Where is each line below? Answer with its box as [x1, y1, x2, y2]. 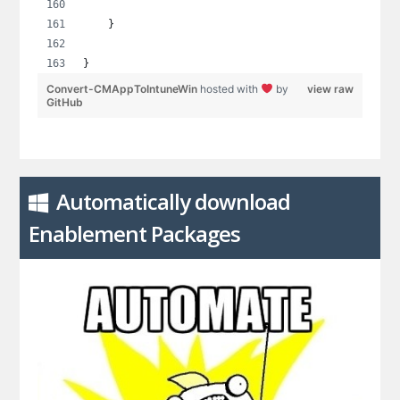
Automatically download [56, 187, 291, 217]
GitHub [46, 96, 84, 110]
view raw [306, 82, 354, 96]
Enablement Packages [29, 219, 241, 249]
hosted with [200, 82, 262, 96]
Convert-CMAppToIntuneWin [46, 82, 201, 96]
